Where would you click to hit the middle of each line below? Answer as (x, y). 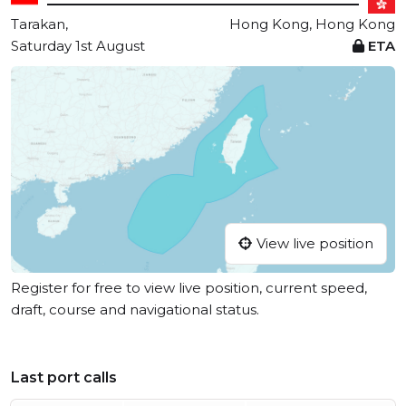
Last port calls (64, 378)
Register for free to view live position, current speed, (189, 288)
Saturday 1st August (78, 46)
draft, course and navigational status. (135, 310)
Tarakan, (39, 24)
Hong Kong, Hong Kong (312, 24)
